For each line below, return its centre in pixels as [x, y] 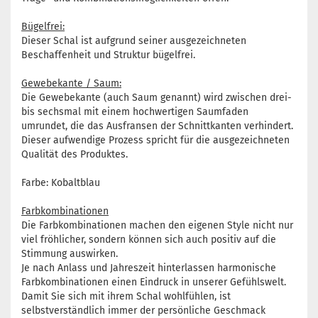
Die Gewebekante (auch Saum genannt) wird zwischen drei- [157, 98]
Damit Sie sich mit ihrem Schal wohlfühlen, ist [126, 297]
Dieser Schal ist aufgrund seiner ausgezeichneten [134, 41]
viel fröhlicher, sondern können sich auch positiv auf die [149, 240]
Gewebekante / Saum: [71, 84]
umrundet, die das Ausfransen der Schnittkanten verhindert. [157, 126]
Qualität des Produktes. [77, 155]
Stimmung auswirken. [70, 254]
